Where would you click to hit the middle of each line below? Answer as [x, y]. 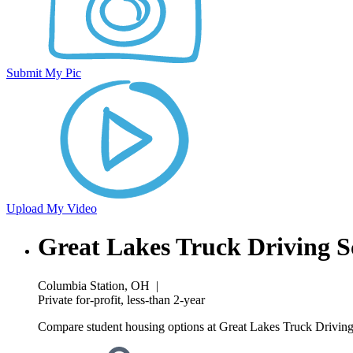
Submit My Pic [44, 73]
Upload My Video [52, 208]
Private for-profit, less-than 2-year [121, 299]
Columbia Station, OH [94, 285]
